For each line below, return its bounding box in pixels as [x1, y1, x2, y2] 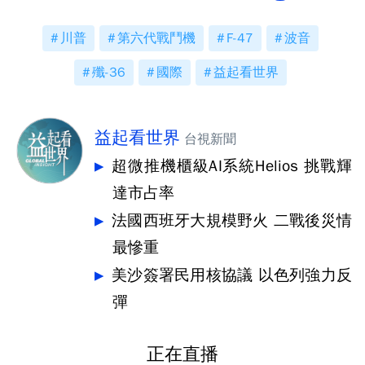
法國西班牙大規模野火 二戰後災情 [112, 211, 352, 231]
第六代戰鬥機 [117, 30, 196, 46]
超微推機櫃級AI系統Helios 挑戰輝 [112, 156, 352, 176]
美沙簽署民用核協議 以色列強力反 [112, 266, 352, 285]
